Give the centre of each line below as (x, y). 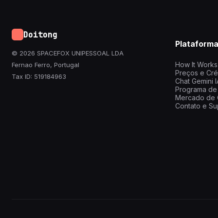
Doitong (40, 35)
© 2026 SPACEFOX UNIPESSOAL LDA (68, 53)
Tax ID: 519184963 (39, 76)
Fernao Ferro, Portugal (45, 65)
